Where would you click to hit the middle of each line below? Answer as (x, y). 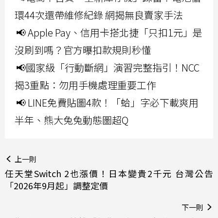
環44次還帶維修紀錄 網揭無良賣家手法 (99, 15)
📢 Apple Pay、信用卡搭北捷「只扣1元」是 (109, 32)
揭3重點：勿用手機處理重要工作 (85, 85)
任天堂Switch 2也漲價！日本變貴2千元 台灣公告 (109, 173)
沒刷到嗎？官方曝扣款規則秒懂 (83, 50)
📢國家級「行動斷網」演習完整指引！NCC (108, 67)
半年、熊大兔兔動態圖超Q (72, 120)
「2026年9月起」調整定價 (56, 185)
